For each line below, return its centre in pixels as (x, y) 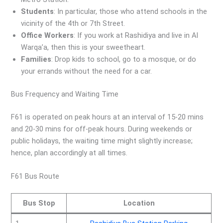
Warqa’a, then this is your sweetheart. (83, 48)
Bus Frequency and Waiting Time (65, 94)
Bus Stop (39, 203)
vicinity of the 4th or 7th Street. (73, 24)
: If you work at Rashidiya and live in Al (136, 36)
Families (36, 59)
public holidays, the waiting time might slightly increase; (102, 141)
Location (139, 203)
